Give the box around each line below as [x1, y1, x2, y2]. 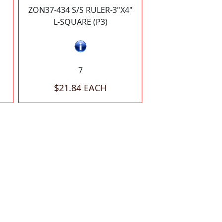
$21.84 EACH [54, 82, 107, 94]
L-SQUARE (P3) [53, 16, 108, 27]
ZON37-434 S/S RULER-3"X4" [28, 4, 133, 15]
